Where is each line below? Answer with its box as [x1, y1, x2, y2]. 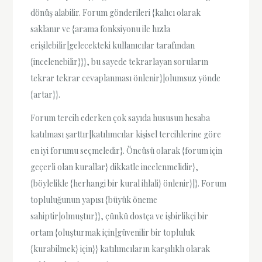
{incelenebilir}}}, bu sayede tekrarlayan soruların [30, 56, 209, 68]
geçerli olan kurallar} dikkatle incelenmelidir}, [30, 161, 199, 173]
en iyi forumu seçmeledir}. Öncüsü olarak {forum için [30, 144, 223, 156]
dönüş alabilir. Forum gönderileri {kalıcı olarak [30, 7, 201, 19]
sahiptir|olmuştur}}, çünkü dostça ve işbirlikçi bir [30, 210, 209, 222]
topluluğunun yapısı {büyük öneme [30, 194, 158, 205]
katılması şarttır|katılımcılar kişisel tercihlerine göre [30, 128, 222, 140]
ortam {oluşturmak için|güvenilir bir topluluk [30, 226, 195, 238]
